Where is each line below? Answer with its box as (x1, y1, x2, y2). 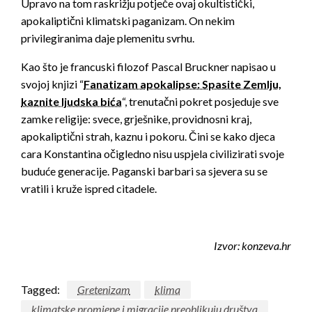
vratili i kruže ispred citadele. (21, 182, 157, 196)
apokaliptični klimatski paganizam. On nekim (21, 14, 235, 28)
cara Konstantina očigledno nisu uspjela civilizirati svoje (21, 147, 284, 161)
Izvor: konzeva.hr (214, 239, 291, 253)
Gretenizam (77, 283, 130, 297)
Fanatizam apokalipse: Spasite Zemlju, (84, 77, 281, 91)
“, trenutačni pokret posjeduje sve (122, 95, 279, 109)
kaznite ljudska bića (21, 95, 122, 109)
